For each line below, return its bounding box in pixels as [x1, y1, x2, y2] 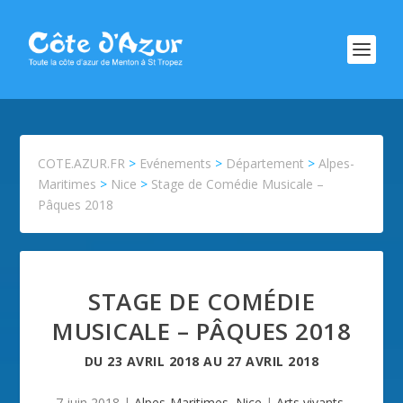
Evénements [139, 155, 212, 172]
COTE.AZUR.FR [38, 155, 126, 172]
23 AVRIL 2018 [107, 353, 200, 370]
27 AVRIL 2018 [226, 353, 319, 370]
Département [226, 155, 305, 172]
